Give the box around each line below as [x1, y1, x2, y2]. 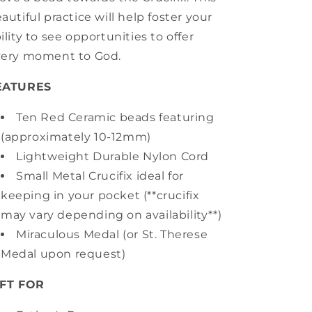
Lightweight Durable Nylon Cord [16, 150, 209, 163]
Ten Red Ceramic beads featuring [16, 111, 214, 124]
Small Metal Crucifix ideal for [16, 169, 185, 182]
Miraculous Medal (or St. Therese [16, 228, 208, 241]
